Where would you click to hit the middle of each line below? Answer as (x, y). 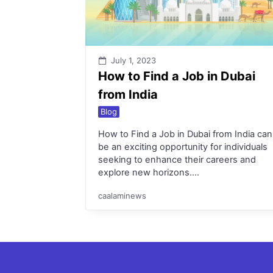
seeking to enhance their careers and (177, 159)
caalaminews (122, 196)
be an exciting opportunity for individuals (183, 147)
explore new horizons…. (149, 172)
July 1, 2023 (133, 60)
